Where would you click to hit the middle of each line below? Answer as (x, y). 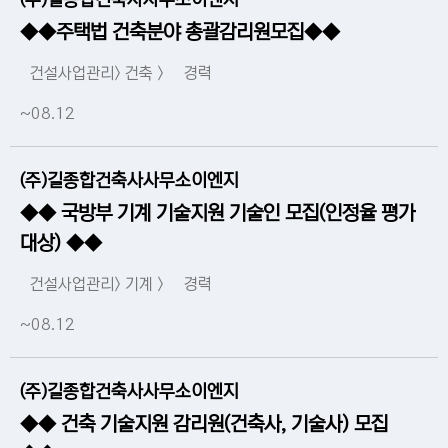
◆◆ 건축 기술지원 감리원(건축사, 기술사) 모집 (204, 425)
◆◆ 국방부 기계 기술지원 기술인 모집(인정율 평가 (217, 214)
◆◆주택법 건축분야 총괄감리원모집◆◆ (180, 33)
